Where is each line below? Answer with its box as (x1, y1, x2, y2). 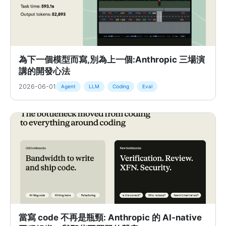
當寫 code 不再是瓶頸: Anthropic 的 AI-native (19, 212, 202, 222)
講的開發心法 (19, 66, 70, 76)
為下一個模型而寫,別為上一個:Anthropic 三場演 (19, 54, 205, 65)
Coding (112, 83, 129, 89)
